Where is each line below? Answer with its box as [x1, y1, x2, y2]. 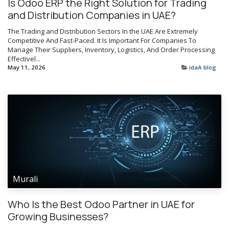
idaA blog [189, 63, 216, 71]
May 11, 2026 [8, 63, 45, 71]
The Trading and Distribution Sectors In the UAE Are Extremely [8, 26, 198, 36]
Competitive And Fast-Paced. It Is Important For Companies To [8, 35, 196, 45]
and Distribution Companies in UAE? [8, 8, 176, 22]
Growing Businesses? [8, 210, 108, 224]
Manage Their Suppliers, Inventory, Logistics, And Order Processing [8, 44, 215, 54]
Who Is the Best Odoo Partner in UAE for [8, 197, 195, 212]
